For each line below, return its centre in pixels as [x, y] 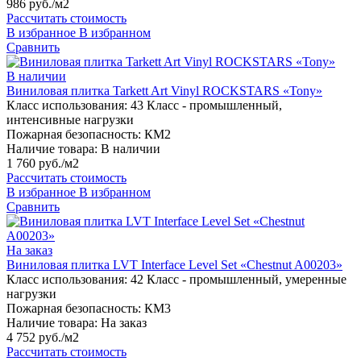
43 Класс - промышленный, [206, 106]
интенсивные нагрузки [70, 120]
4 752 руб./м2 [43, 338]
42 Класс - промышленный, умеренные [239, 280]
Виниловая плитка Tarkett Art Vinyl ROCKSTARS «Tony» [164, 91]
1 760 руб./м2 [43, 164]
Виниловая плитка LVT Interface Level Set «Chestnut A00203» [174, 265]
